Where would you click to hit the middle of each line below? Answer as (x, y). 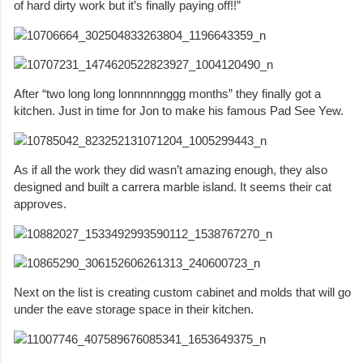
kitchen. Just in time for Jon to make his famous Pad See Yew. (179, 111)
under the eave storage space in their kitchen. (134, 310)
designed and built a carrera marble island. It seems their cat (173, 187)
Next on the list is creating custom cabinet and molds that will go (182, 293)
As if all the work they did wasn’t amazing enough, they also (171, 170)
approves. (40, 204)
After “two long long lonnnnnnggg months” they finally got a (167, 94)
